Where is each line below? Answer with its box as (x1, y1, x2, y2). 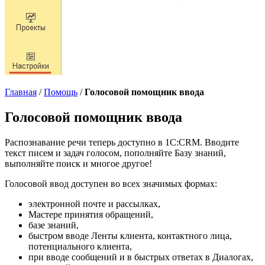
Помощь (44, 87, 77, 97)
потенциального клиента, (28, 241, 132, 251)
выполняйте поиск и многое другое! (5, 158, 152, 169)
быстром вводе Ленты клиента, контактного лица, (28, 230, 232, 241)
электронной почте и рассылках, (28, 198, 160, 209)
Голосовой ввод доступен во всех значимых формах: (5, 178, 217, 189)
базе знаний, (28, 219, 79, 230)
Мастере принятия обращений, (28, 209, 153, 219)
